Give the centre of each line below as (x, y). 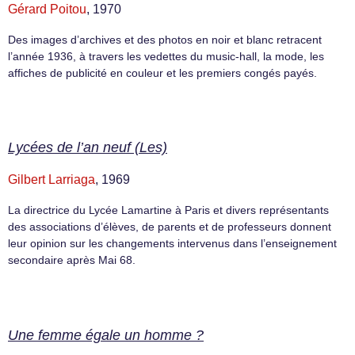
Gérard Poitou (47, 9)
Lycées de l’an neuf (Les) (88, 148)
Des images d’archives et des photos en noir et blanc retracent (165, 39)
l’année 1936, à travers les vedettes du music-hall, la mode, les (166, 56)
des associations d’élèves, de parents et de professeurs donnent (170, 227)
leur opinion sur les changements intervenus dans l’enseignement (172, 244)
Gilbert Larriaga (52, 180)
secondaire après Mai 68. (72, 260)
